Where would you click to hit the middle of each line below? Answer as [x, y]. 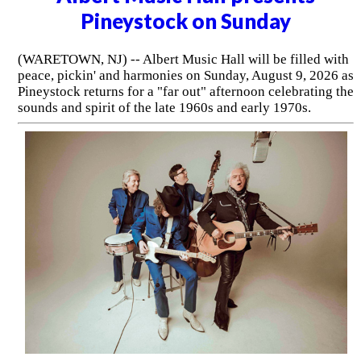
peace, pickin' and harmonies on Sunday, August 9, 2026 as [185, 75]
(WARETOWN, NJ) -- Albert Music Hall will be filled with [183, 59]
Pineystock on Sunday [186, 21]
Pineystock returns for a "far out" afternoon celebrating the [185, 91]
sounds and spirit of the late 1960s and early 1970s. [164, 107]
